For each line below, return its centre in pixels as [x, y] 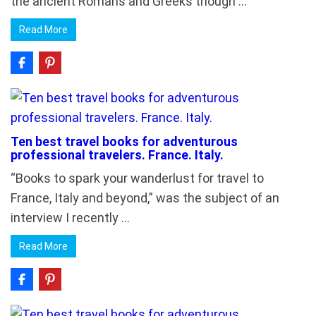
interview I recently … [70, 218]
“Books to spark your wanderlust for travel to [137, 178]
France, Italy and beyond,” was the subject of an [145, 198]
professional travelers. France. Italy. [117, 155]
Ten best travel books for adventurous [124, 141]
